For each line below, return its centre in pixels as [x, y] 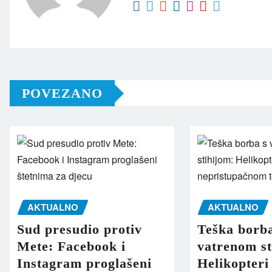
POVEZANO [62, 93]
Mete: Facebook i [71, 246]
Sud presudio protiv [80, 229]
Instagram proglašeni [84, 263]
